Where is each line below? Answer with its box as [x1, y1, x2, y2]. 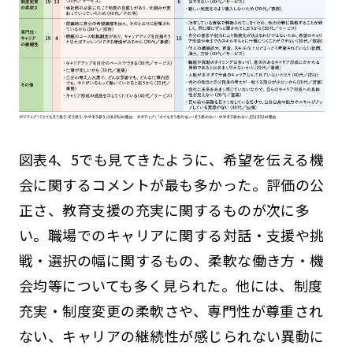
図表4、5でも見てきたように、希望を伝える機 [18, 149, 325, 170]
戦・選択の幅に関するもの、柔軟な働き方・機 [18, 250, 325, 271]
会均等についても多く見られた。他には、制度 [18, 275, 323, 296]
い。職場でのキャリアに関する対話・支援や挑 [18, 225, 325, 246]
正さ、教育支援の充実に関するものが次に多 [18, 199, 310, 221]
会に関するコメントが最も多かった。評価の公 [18, 174, 325, 195]
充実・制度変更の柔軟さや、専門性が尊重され [18, 300, 324, 321]
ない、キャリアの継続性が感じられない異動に [18, 325, 325, 347]
